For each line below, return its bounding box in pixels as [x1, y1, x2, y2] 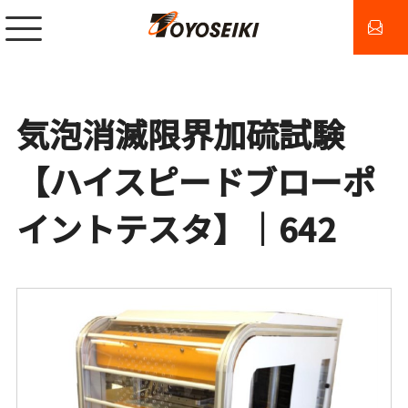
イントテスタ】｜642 [15, 204, 336, 251]
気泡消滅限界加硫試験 [15, 109, 344, 157]
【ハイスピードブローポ [15, 157, 375, 204]
